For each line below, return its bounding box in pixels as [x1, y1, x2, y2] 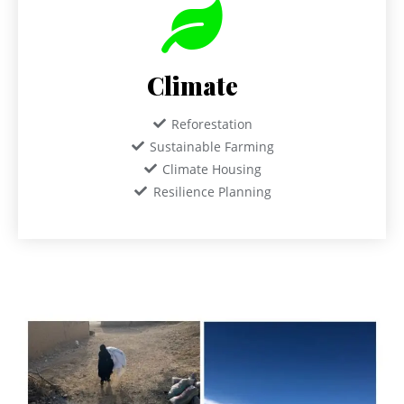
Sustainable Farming [150, 137, 275, 155]
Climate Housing [162, 160, 262, 178]
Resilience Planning [152, 182, 271, 200]
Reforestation [171, 115, 253, 133]
